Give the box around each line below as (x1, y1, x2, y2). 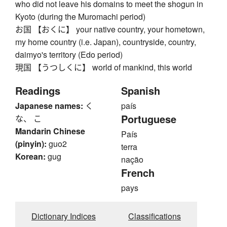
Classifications (128, 210, 181, 222)
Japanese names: (15, 99, 83, 111)
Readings (15, 83, 60, 98)
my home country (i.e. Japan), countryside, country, (15, 35, 196, 48)
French (121, 165, 155, 180)
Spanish (121, 83, 160, 98)
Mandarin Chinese (15, 125, 85, 137)
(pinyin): (15, 137, 47, 149)
